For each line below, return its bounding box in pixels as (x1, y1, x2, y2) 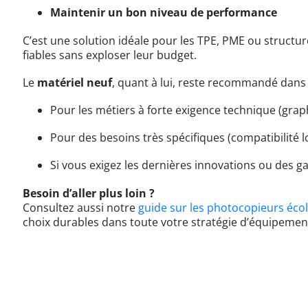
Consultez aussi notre (23, 199, 139, 215)
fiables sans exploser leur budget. (23, 47, 197, 63)
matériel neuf (37, 74, 113, 90)
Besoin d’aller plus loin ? (23, 185, 155, 201)
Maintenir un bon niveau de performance (50, 5, 278, 21)
